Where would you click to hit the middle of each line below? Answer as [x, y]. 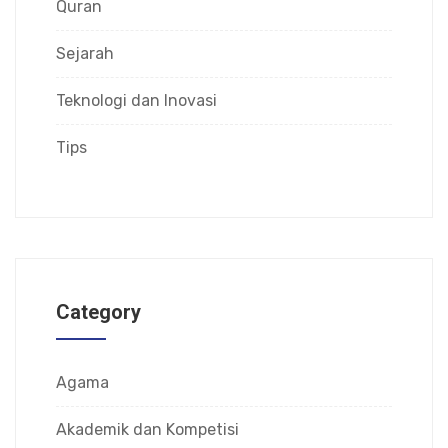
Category [98, 311]
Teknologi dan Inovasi [136, 100]
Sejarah [85, 53]
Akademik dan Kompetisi [147, 429]
